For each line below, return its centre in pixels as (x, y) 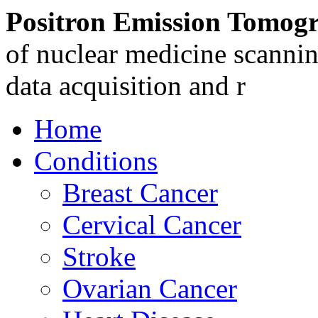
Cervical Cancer (152, 225)
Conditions (96, 161)
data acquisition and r (126, 86)
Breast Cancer (140, 193)
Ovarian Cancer (150, 289)
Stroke (99, 257)
